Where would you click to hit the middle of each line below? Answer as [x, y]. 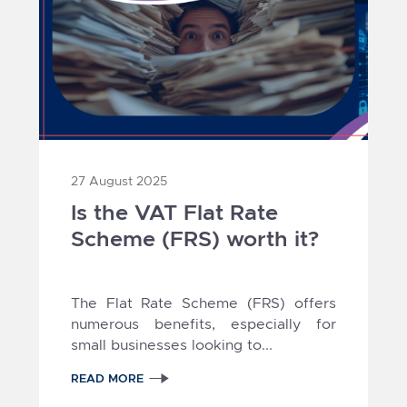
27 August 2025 [119, 180]
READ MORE [107, 378]
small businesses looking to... [171, 344]
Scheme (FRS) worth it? [194, 238]
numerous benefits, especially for [203, 323]
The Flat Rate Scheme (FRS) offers [203, 303]
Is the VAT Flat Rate [174, 212]
